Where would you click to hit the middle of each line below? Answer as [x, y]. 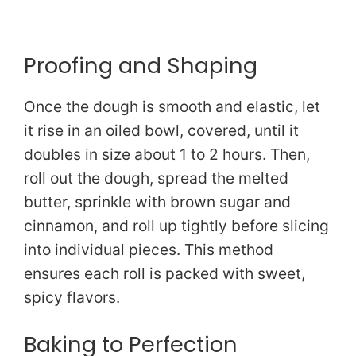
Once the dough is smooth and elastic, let [172, 107]
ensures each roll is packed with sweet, [164, 274]
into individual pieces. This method [149, 250]
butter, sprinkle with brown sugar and [157, 202]
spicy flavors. [72, 298]
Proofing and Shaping [141, 66]
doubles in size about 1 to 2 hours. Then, [167, 155]
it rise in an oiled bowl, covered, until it [161, 131]
